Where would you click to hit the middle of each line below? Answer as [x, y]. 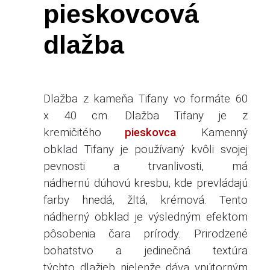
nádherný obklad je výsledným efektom [146, 217]
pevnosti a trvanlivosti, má [146, 166]
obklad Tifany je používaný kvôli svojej [146, 149]
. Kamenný [212, 132]
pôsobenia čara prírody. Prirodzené [146, 234]
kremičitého [84, 132]
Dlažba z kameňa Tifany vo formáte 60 [146, 99]
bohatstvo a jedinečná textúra [146, 250]
